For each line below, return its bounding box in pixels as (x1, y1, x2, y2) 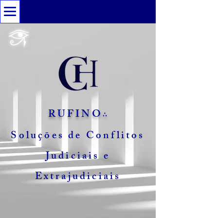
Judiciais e (45, 148, 110, 166)
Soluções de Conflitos (11, 127, 145, 145)
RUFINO (48, 106, 103, 124)
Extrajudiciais (35, 168, 121, 186)
